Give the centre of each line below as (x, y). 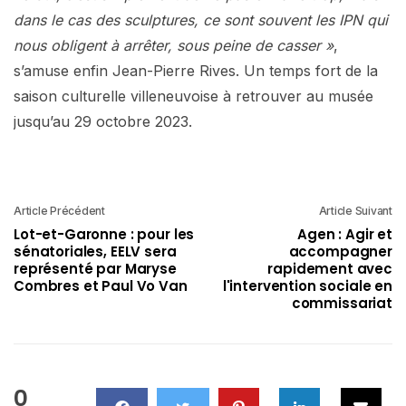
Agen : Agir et (345, 234)
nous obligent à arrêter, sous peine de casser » (174, 45)
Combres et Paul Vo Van (101, 285)
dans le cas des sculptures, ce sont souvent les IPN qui (201, 19)
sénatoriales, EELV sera (95, 251)
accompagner (340, 251)
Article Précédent (59, 210)
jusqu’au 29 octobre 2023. (103, 121)
